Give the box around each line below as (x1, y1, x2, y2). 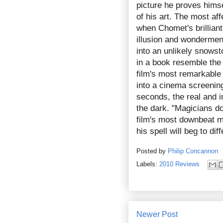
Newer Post (136, 210, 178, 219)
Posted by (136, 147, 168, 155)
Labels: (136, 160, 159, 168)
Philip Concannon (168, 147, 220, 155)
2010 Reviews (159, 160, 200, 168)
